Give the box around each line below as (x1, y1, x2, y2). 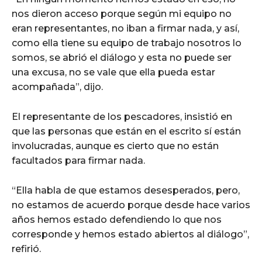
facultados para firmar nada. (12, 154, 145, 166)
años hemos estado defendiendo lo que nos (12, 213, 222, 225)
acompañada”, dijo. (12, 81, 103, 92)
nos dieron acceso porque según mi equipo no (12, 8, 232, 19)
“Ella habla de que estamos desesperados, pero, (12, 184, 240, 196)
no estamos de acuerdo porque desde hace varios (12, 199, 250, 211)
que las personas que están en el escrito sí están (12, 125, 241, 137)
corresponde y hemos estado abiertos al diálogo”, (12, 228, 249, 240)
